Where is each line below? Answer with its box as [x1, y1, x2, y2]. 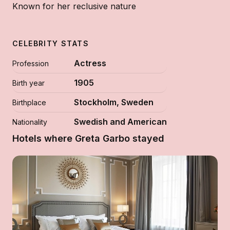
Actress [74, 58, 106, 68]
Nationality [12, 118, 47, 126]
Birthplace [12, 98, 46, 107]
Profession [12, 59, 49, 68]
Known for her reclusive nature [12, 1, 136, 11]
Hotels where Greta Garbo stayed [12, 133, 164, 144]
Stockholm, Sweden [74, 97, 154, 107]
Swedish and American [74, 117, 167, 127]
